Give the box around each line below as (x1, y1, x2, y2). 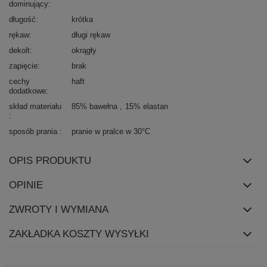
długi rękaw (72, 30, 110, 39)
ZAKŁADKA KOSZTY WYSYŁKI (9, 228, 149, 240)
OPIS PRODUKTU (9, 154, 91, 166)
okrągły (72, 45, 97, 55)
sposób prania (9, 126, 60, 136)
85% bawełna (72, 101, 120, 111)
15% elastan (125, 101, 168, 111)
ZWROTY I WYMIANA (9, 203, 108, 215)
